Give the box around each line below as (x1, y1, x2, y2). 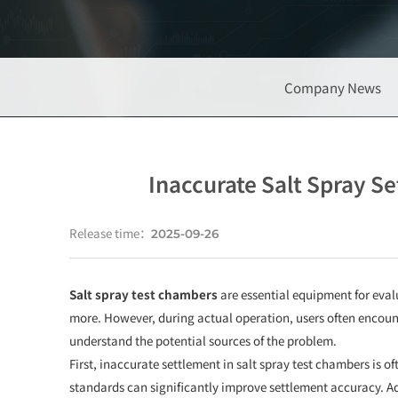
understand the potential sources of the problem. (68, 330, 337, 349)
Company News (284, 76, 382, 97)
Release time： (68, 224, 151, 243)
